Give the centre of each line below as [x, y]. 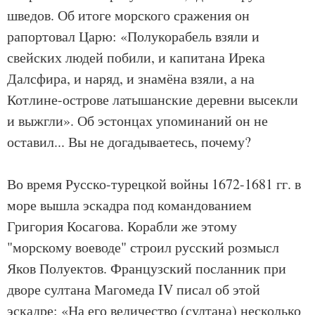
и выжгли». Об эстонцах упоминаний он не [137, 121]
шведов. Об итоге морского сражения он [128, 15]
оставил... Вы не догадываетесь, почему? [129, 142]
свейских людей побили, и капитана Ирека [136, 57]
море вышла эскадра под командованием [129, 205]
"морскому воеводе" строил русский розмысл [143, 247]
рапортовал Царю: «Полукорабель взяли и [133, 36]
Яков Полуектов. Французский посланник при [147, 268]
